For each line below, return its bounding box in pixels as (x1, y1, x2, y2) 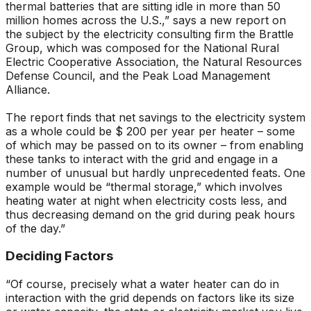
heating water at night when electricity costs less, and (6, 193, 287, 208)
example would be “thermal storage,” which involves (6, 179, 283, 194)
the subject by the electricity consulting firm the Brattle (6, 26, 294, 41)
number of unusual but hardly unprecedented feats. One (6, 165, 305, 180)
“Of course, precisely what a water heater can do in (6, 277, 279, 292)
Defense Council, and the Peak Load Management (6, 68, 270, 83)
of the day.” (6, 221, 65, 235)
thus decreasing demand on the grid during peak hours (6, 207, 295, 221)
